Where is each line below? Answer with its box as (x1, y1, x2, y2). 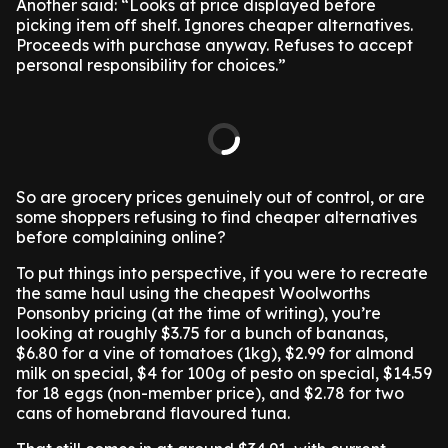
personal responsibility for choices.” (16, 55, 286, 75)
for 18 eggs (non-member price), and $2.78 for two (16, 383, 404, 403)
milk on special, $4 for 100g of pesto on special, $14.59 (16, 363, 432, 383)
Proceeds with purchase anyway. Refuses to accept (16, 35, 413, 55)
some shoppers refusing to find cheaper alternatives (16, 207, 417, 227)
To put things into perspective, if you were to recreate (16, 263, 428, 283)
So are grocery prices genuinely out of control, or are (16, 187, 425, 207)
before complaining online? (16, 227, 226, 247)
